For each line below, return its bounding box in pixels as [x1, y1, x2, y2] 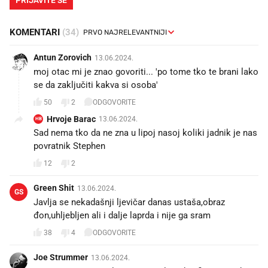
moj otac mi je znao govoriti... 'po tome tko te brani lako [33, 65, 258, 77]
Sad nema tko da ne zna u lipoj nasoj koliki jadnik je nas [33, 126, 257, 138]
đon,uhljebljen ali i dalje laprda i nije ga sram [33, 209, 211, 220]
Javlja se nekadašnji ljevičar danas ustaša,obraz [33, 196, 225, 207]
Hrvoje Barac [47, 113, 96, 123]
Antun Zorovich [33, 51, 92, 62]
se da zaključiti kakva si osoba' [33, 78, 158, 90]
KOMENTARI [10, 26, 62, 37]
